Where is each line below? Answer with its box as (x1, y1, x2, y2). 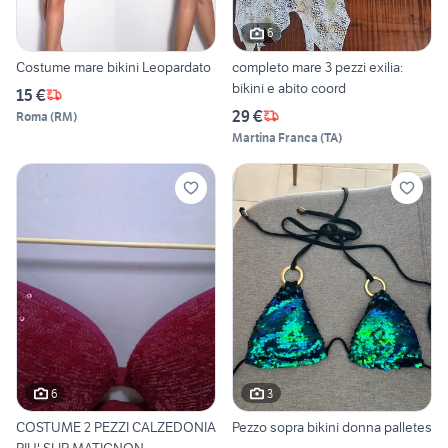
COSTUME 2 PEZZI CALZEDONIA (16, 418, 216, 437)
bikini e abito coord (232, 78, 346, 97)
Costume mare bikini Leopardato (16, 57, 211, 76)
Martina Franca (232, 129, 318, 145)
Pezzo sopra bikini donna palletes (232, 418, 432, 437)
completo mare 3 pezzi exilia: (232, 57, 403, 76)
